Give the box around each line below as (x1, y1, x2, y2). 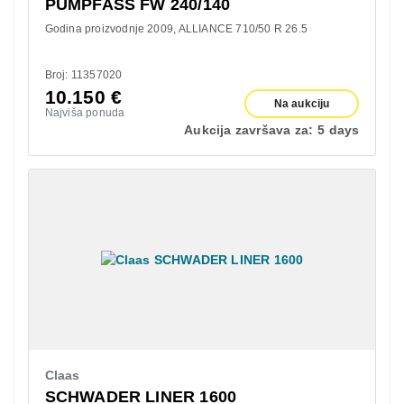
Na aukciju (273, 96, 330, 110)
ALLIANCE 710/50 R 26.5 (178, 22, 308, 35)
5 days (317, 122, 360, 137)
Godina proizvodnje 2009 (44, 22, 174, 35)
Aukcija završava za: (184, 122, 314, 137)
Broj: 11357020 (44, 68, 123, 81)
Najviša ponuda (44, 106, 125, 119)
